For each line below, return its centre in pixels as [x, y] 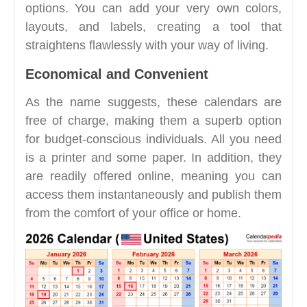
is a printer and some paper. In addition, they [153, 157]
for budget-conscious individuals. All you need [153, 139]
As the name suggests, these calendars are [153, 102]
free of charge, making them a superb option [153, 120]
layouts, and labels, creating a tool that [153, 26]
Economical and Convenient [116, 74]
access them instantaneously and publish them [153, 194]
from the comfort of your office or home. [133, 213]
